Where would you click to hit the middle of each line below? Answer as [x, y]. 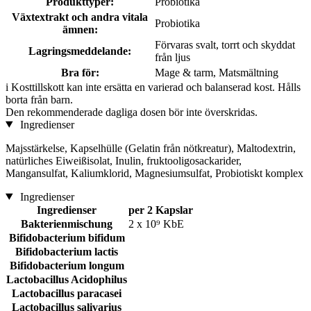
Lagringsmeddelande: [80, 51]
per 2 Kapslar [161, 210]
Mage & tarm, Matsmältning [217, 72]
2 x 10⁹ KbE [156, 224]
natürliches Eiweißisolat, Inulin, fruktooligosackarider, [124, 160]
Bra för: [80, 72]
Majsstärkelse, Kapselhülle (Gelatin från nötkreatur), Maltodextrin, [151, 148]
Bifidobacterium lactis [67, 251]
